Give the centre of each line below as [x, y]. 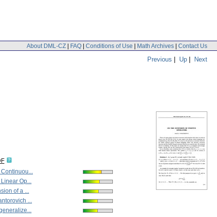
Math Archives [155, 46]
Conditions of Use [109, 46]
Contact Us [193, 46]
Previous [160, 59]
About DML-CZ [46, 46]
